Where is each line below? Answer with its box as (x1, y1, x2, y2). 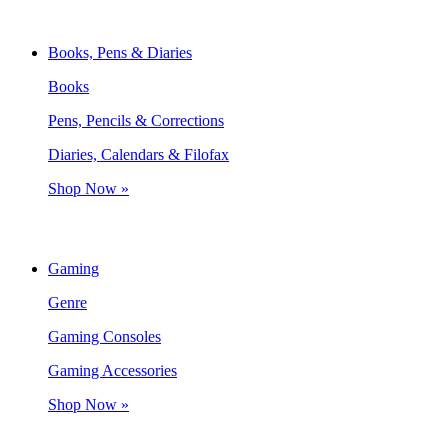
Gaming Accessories (48, 361, 177, 379)
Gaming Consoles (48, 327, 161, 345)
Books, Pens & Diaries (48, 43, 192, 61)
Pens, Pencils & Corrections (48, 111, 224, 129)
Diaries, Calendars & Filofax (48, 145, 229, 163)
